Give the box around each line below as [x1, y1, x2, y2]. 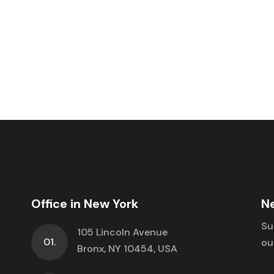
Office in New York [31, 195, 138, 212]
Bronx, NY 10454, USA [76, 242, 177, 255]
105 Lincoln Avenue [76, 225, 168, 239]
